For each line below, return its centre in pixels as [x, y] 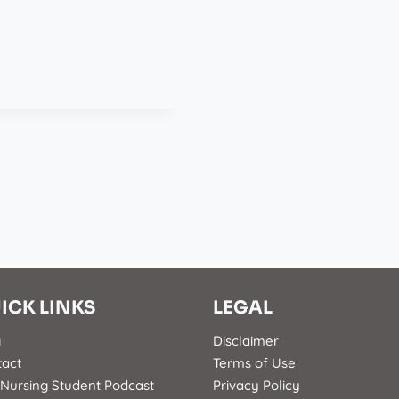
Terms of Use [254, 363]
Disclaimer [246, 341]
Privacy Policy [256, 386]
